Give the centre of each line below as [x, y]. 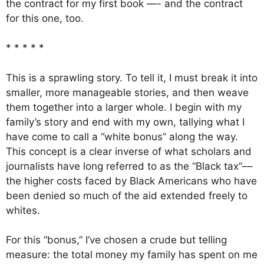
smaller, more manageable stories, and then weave [127, 92]
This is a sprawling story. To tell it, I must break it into [132, 77]
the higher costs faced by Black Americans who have [131, 181]
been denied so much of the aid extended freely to [127, 195]
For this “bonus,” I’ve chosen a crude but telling [116, 240]
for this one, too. [46, 18]
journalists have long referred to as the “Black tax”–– [129, 166]
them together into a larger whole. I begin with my [124, 107]
